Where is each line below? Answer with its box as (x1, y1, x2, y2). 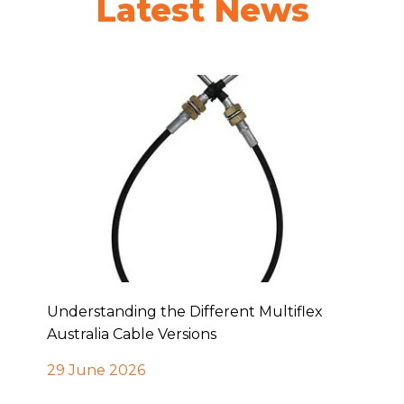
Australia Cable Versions (46, 326, 216, 343)
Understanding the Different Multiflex (46, 303, 323, 320)
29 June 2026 (46, 362, 145, 379)
